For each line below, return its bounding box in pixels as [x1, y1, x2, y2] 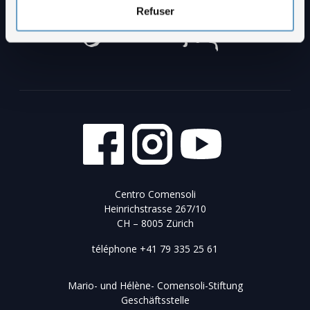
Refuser [136, 5, 174, 17]
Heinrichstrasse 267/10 [104, 201, 206, 215]
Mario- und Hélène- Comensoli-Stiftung [67, 278, 243, 292]
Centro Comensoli [114, 187, 196, 201]
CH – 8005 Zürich [116, 216, 194, 230]
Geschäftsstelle [120, 293, 190, 307]
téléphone [92, 241, 140, 255]
